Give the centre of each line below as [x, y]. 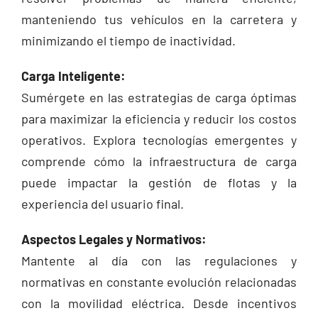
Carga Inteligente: [73, 76]
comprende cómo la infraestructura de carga [159, 161]
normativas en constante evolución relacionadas [159, 282]
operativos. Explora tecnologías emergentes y [159, 140]
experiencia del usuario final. [102, 204]
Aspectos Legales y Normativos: [114, 239]
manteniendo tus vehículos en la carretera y [159, 19]
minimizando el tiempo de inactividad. [128, 40]
